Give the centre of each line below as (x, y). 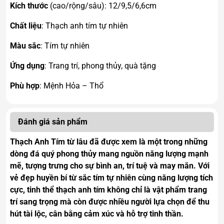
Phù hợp (25, 86)
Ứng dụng (27, 66)
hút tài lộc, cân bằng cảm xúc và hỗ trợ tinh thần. (97, 214)
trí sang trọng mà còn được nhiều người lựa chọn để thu (110, 202)
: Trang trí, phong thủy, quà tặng (100, 66)
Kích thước (29, 6)
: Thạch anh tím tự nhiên (85, 26)
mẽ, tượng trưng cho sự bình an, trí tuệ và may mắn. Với (110, 166)
